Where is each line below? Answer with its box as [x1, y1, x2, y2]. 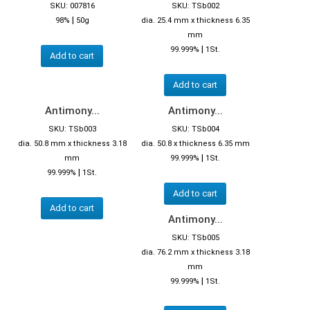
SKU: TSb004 [171, 124, 219, 134]
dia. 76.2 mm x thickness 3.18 [140, 247, 250, 257]
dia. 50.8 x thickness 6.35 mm [140, 138, 250, 148]
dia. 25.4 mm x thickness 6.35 [140, 15, 250, 25]
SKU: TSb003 [48, 124, 96, 134]
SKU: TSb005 [171, 232, 219, 242]
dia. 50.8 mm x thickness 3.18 [17, 138, 127, 148]
